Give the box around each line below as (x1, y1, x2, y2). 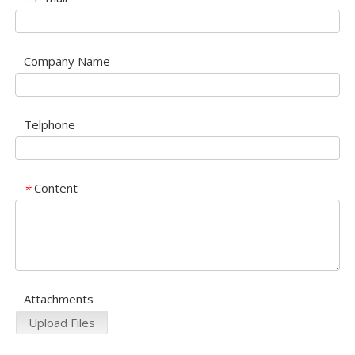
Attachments (24, 291, 94, 307)
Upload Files (29, 315, 95, 331)
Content (34, 180, 78, 197)
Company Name (24, 53, 110, 70)
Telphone (24, 116, 75, 133)
